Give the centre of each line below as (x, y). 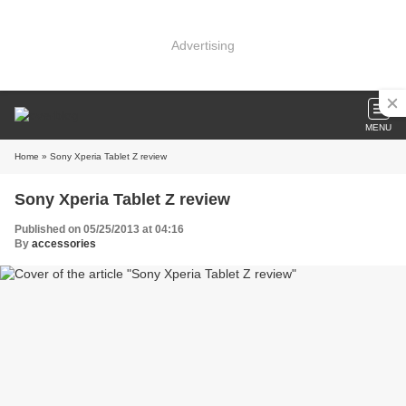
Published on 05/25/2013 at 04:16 (99, 229)
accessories (64, 244)
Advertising (203, 45)
